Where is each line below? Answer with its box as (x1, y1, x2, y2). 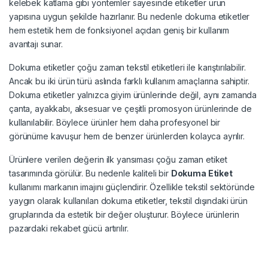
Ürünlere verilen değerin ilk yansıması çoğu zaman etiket (9, 154, 228, 165)
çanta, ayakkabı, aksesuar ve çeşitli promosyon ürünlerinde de (9, 103, 252, 114)
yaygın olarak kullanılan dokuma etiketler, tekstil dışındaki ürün (9, 196, 248, 206)
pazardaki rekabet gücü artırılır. (9, 223, 129, 234)
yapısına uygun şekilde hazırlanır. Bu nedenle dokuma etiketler (9, 11, 250, 22)
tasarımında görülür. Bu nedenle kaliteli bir (9, 168, 171, 179)
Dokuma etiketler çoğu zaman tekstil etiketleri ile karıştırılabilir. (9, 62, 246, 73)
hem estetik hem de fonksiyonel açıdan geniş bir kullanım (9, 25, 230, 36)
